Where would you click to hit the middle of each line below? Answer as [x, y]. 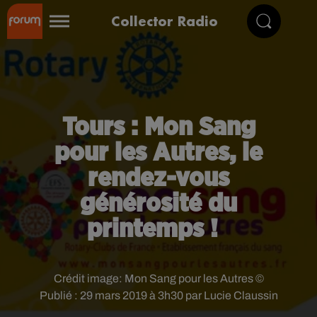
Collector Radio [165, 21]
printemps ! [158, 229]
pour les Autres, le [158, 153]
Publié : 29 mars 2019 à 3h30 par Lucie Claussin [158, 295]
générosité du [158, 204]
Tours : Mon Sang [158, 127]
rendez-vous [158, 178]
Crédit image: [89, 278]
